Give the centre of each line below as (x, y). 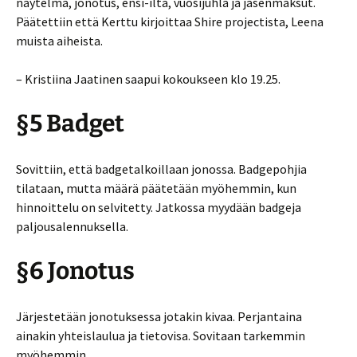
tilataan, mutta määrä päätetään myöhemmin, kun (156, 188)
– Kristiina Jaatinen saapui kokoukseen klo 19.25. (148, 79)
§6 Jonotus (75, 271)
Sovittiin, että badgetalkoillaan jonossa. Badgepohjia (161, 169)
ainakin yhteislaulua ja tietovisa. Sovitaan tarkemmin (161, 335)
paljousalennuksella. (72, 226)
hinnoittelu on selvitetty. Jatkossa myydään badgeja (159, 207)
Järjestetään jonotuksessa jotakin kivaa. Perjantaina (159, 316)
